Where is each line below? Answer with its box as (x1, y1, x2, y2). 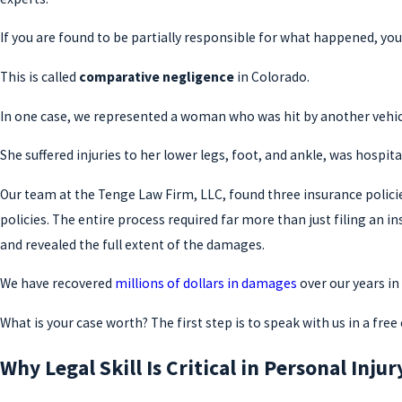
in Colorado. (234, 68, 310, 86)
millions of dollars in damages (115, 275, 297, 293)
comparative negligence (79, 68, 234, 86)
